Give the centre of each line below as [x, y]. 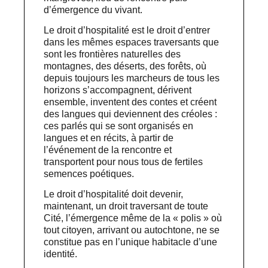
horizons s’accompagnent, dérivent [118, 90]
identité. [61, 254]
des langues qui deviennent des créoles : [131, 114]
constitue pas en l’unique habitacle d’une [131, 242]
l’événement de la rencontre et [108, 150]
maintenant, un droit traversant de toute [126, 206]
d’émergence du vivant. [93, 10]
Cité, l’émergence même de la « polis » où [133, 218]
